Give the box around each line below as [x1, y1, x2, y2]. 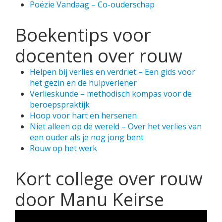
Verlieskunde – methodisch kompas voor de [30, 88, 192, 99]
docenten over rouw [15, 44, 182, 68]
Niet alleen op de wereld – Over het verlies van [30, 121, 202, 132]
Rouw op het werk [30, 143, 97, 154]
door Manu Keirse [15, 187, 164, 212]
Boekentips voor [15, 23, 151, 47]
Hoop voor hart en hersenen [30, 110, 137, 121]
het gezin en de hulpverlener [30, 77, 137, 88]
